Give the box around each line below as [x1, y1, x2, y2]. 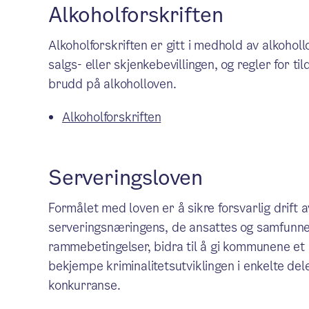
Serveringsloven [48, 163, 203, 192]
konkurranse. [48, 277, 121, 294]
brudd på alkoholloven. [48, 75, 177, 92]
